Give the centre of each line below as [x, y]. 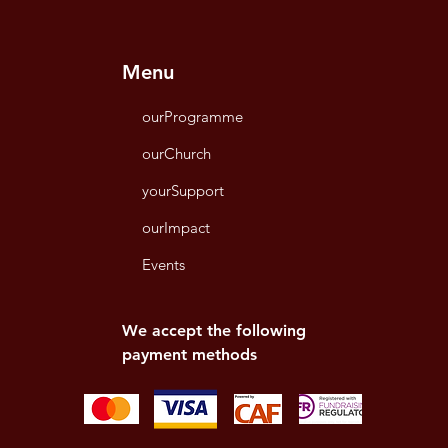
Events [163, 264]
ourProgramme [192, 116]
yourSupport [182, 190]
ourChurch [176, 153]
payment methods [189, 354]
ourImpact [175, 227]
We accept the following [213, 330]
